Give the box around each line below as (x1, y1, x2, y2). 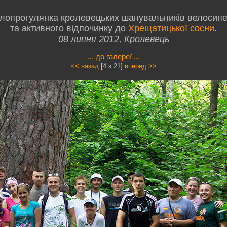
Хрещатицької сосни (128, 23, 214, 33)
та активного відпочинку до (10, 23, 128, 33)
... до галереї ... (87, 52, 140, 61)
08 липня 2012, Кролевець (58, 33, 169, 44)
